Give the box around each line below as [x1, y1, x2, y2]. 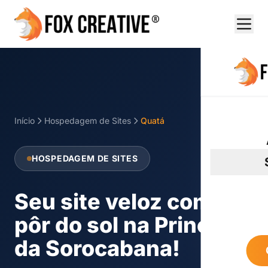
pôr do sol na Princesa [14, 212, 248, 238]
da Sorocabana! [14, 235, 180, 261]
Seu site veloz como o [14, 188, 243, 215]
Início [14, 115, 35, 126]
